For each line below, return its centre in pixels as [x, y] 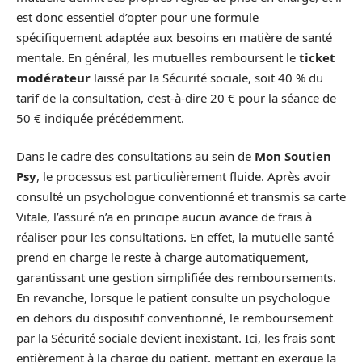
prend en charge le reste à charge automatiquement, [162, 257]
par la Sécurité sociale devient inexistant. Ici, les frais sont [175, 338]
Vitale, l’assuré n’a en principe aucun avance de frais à [164, 217]
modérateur [53, 77]
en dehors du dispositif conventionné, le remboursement [175, 318]
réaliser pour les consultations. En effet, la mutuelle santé [175, 237]
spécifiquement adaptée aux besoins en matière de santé [174, 37]
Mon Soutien [293, 156]
